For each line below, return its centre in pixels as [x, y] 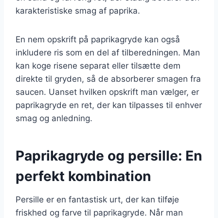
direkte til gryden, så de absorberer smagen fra [108, 79]
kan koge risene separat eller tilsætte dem [98, 65]
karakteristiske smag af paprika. [78, 10]
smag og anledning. [54, 118]
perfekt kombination [83, 176]
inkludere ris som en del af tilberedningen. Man [108, 52]
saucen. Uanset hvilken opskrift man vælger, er [107, 92]
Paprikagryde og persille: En [109, 155]
